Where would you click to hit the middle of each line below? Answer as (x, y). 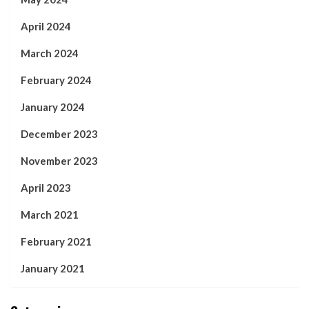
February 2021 (56, 241)
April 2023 (46, 188)
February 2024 (56, 80)
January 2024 (53, 107)
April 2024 (46, 26)
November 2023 (59, 161)
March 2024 (50, 53)
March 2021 (50, 215)
